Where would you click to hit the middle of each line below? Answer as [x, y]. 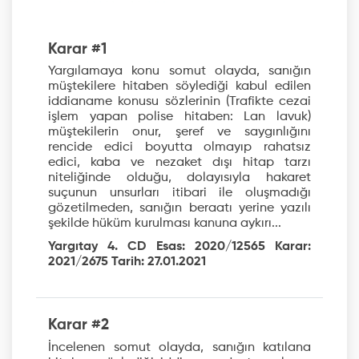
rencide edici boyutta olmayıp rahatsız [179, 148]
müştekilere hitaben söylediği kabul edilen [179, 87]
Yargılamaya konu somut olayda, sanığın [179, 72]
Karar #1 [77, 49]
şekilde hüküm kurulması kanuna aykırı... [165, 224]
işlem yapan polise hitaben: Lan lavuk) [179, 117]
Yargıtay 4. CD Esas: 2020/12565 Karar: [179, 247]
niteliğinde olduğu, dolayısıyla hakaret [179, 178]
